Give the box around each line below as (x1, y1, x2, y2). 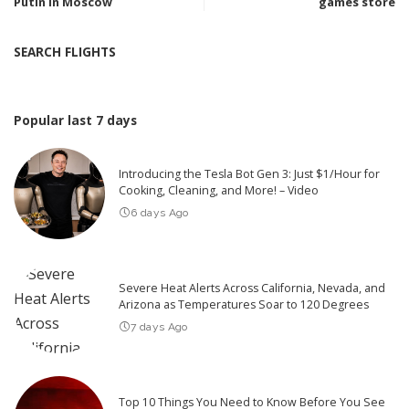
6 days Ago (131, 205, 189, 219)
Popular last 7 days (14, 111, 137, 130)
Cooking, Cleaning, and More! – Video (119, 182, 319, 198)
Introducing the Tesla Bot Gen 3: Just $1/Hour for (119, 165, 380, 182)
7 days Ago (131, 320, 188, 333)
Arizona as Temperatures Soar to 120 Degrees (119, 296, 369, 312)
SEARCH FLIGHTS (14, 43, 116, 61)
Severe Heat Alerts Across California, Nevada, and (119, 279, 385, 296)
